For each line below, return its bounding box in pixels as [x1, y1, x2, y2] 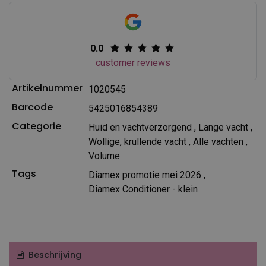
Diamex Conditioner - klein [88, 183, 198, 195]
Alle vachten [192, 135, 243, 147]
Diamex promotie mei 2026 [88, 169, 201, 180]
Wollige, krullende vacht [88, 135, 186, 147]
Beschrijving [26, 249, 81, 261]
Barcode [11, 100, 53, 114]
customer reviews [95, 56, 170, 68]
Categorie [11, 119, 61, 133]
